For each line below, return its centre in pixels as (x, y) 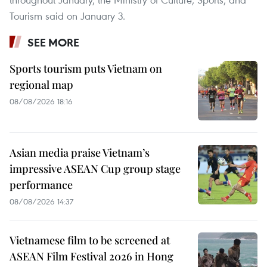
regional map (41, 84)
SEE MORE (53, 42)
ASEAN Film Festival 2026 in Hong (91, 256)
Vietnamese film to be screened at (90, 240)
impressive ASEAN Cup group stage (95, 168)
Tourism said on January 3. (67, 15)
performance (41, 184)
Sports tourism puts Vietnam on (86, 68)
